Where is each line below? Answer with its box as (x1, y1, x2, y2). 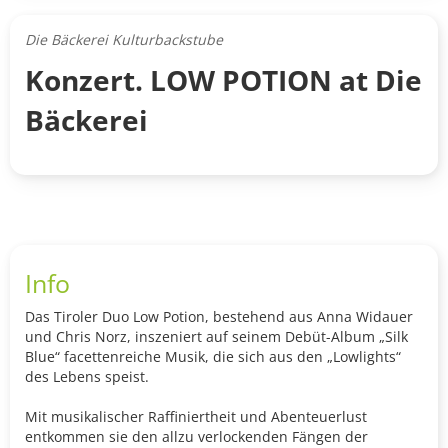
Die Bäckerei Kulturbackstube (25, 30, 223, 50)
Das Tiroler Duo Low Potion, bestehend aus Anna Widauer (25, 307, 413, 327)
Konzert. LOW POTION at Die (25, 61, 422, 100)
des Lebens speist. (25, 367, 149, 387)
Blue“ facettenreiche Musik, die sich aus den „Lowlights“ (25, 347, 401, 367)
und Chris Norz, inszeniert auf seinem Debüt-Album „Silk (25, 327, 408, 347)
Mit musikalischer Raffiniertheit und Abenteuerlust (25, 407, 367, 427)
